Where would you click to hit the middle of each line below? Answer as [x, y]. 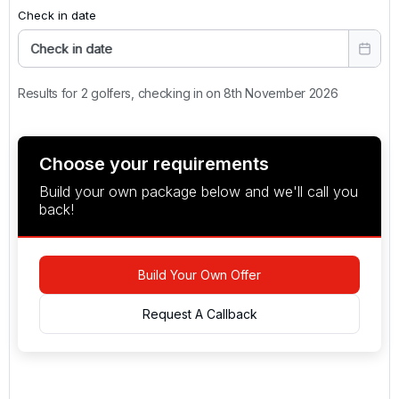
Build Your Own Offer [199, 274]
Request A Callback [199, 313]
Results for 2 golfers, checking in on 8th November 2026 [178, 93]
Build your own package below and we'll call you [199, 191]
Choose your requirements [154, 163]
